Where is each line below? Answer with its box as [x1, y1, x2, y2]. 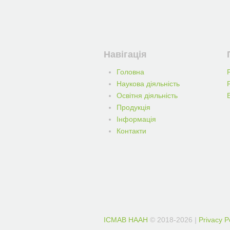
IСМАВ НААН [104, 215, 150, 224]
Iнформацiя [117, 115, 156, 123]
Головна [117, 68, 144, 76]
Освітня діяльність [117, 91, 178, 100]
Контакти [117, 127, 146, 135]
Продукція [117, 103, 150, 111]
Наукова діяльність [117, 80, 180, 88]
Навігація [104, 49, 147, 60]
